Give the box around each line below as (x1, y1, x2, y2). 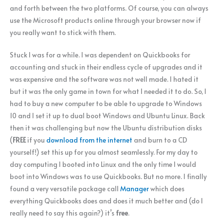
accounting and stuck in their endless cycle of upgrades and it (10, 62, 202, 72)
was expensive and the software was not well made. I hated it (10, 74, 199, 84)
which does (149, 184, 184, 194)
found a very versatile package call (10, 184, 120, 194)
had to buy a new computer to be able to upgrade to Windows (10, 99, 202, 109)
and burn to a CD (132, 135, 187, 145)
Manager (120, 184, 149, 194)
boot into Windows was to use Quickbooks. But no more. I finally (10, 172, 207, 182)
